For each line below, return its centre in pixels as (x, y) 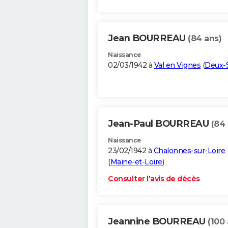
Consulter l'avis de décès (154, 179)
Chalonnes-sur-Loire (189, 151)
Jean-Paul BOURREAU (158, 124)
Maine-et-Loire (136, 162)
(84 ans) (205, 39)
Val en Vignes (177, 65)
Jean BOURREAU (148, 38)
